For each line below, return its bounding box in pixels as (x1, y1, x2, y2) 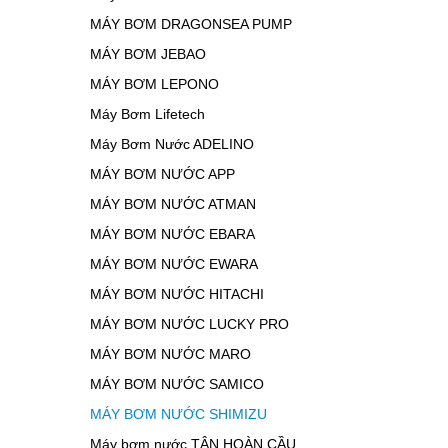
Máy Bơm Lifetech (89, 106, 205, 123)
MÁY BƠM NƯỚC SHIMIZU (89, 406, 267, 423)
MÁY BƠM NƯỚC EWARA (89, 256, 258, 273)
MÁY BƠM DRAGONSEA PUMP (89, 16, 292, 33)
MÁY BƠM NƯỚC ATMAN (89, 196, 256, 213)
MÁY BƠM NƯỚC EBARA (89, 226, 255, 243)
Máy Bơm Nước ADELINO (89, 136, 254, 153)
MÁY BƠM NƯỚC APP (89, 166, 235, 183)
